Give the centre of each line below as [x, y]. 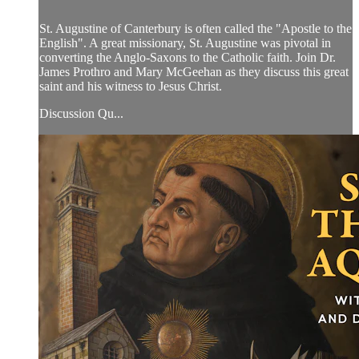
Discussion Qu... [81, 113]
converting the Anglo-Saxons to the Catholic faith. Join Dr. [188, 57]
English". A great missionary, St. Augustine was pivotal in [185, 42]
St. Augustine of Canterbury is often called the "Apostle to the [196, 28]
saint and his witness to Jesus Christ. [131, 86]
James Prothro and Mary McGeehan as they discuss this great [194, 71]
